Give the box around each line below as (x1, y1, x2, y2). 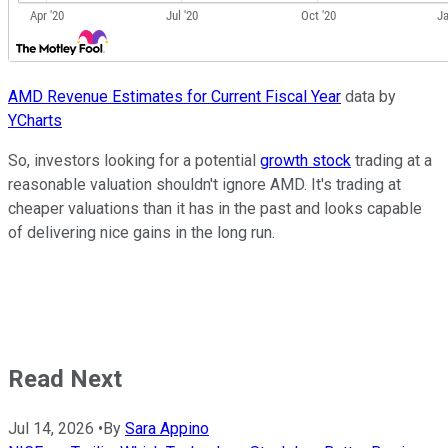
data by (341, 87, 396, 107)
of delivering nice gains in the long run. (8, 223, 275, 243)
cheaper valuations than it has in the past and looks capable (8, 199, 422, 219)
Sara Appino (125, 419, 209, 439)
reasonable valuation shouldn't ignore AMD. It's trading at (8, 175, 401, 195)
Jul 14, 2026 (8, 419, 94, 439)
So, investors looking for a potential (8, 151, 260, 171)
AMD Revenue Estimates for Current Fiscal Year (8, 87, 341, 107)
